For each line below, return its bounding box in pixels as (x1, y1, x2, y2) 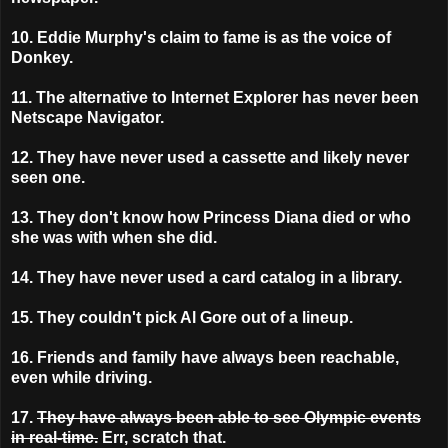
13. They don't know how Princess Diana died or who (11, 209, 411, 227)
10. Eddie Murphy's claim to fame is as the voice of (11, 29, 391, 47)
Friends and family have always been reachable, (37, 349, 399, 367)
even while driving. (11, 369, 152, 387)
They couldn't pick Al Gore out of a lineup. (37, 309, 353, 327)
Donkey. (11, 49, 73, 67)
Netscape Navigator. (11, 109, 164, 127)
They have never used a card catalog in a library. (37, 269, 402, 287)
